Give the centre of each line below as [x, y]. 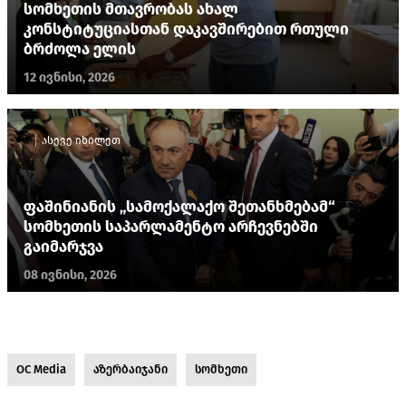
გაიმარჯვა [63, 246]
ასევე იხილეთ [81, 140]
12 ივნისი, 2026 [69, 77]
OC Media [41, 369]
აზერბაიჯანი [130, 369]
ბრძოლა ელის [80, 49]
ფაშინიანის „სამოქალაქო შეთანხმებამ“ [179, 207]
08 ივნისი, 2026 [70, 275]
